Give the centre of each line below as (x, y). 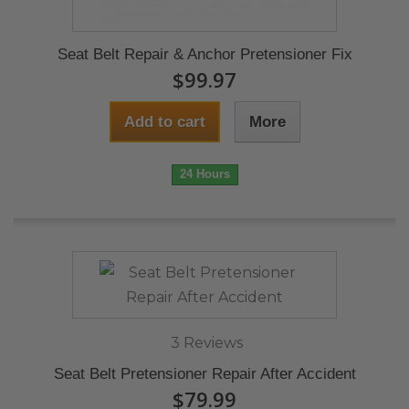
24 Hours (204, 174)
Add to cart (164, 122)
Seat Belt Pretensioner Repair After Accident (204, 374)
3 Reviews (207, 343)
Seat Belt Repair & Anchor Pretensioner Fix (204, 54)
